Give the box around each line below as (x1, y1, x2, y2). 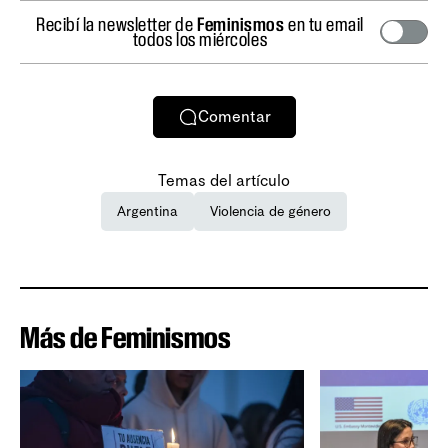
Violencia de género (210, 202, 331, 220)
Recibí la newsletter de (36, 12, 198, 35)
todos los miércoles (132, 27, 268, 50)
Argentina (117, 202, 178, 220)
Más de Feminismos (20, 319, 231, 355)
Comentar (197, 107, 271, 127)
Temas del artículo (158, 170, 290, 190)
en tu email (284, 12, 364, 35)
